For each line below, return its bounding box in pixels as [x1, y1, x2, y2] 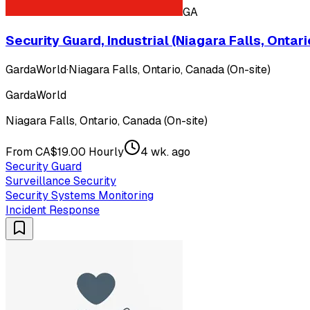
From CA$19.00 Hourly [6, 145, 124, 160]
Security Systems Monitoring [6, 188, 154, 203]
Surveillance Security [6, 174, 116, 189]
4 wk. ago [140, 145, 190, 160]
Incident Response [6, 203, 100, 218]
